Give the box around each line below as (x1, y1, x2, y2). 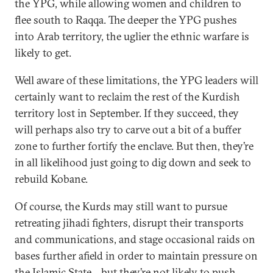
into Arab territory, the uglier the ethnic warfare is (15, 29, 249, 43)
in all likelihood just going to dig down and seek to (15, 155, 251, 169)
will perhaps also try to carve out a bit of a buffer (15, 122, 241, 136)
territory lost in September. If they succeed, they (15, 106, 239, 120)
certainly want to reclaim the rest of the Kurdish (15, 90, 240, 104)
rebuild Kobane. (15, 172, 88, 186)
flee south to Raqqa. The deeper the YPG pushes (15, 13, 237, 27)
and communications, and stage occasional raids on (15, 232, 255, 246)
